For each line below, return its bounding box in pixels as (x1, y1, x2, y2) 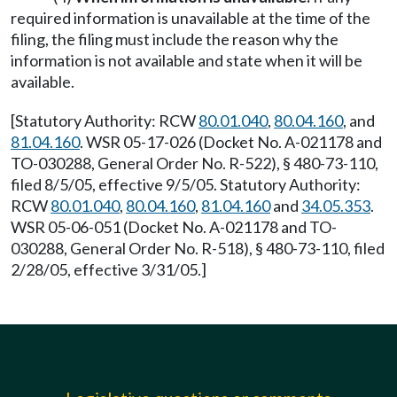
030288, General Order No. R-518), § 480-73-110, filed (11, 238, 385, 258)
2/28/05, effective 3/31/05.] (11, 260, 206, 279)
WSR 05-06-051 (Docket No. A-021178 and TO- (11, 217, 337, 237)
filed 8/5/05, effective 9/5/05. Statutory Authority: (11, 175, 361, 194)
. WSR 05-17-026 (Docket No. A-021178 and (80, 132, 382, 152)
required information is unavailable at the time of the (11, 8, 370, 27)
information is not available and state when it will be (11, 51, 362, 70)
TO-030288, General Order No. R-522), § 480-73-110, (11, 153, 378, 173)
